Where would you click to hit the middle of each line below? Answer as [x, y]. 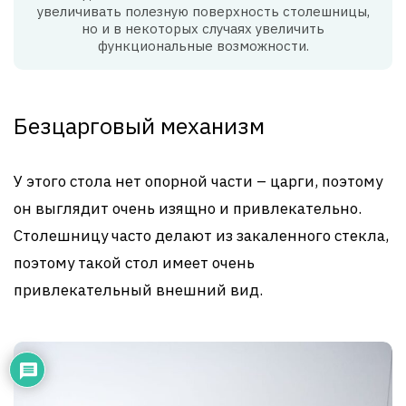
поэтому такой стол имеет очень [134, 263]
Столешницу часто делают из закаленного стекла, [201, 236]
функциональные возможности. [203, 46]
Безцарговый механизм [139, 126]
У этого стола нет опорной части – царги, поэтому [198, 182]
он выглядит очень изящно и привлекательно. [188, 209]
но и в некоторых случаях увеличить [203, 29]
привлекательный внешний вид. [138, 290]
